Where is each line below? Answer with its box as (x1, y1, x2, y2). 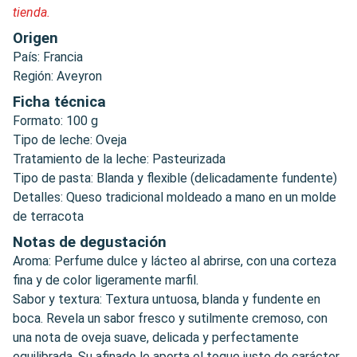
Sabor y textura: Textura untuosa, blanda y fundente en (13, 291, 320, 307)
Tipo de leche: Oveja (13, 131, 127, 147)
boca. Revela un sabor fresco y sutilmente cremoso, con (13, 310, 328, 326)
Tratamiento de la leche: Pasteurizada (13, 151, 226, 167)
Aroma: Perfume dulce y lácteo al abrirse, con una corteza (13, 253, 336, 269)
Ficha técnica (13, 92, 106, 111)
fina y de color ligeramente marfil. (13, 272, 198, 288)
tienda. (13, 4, 50, 20)
